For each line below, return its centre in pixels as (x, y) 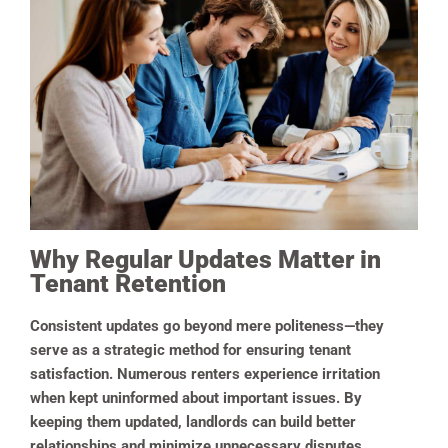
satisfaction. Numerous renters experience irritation (205, 374)
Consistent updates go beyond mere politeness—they (207, 326)
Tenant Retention (128, 284)
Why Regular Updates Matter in (205, 260)
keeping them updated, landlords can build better (193, 422)
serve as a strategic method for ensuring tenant (190, 350)
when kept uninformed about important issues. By (196, 398)
